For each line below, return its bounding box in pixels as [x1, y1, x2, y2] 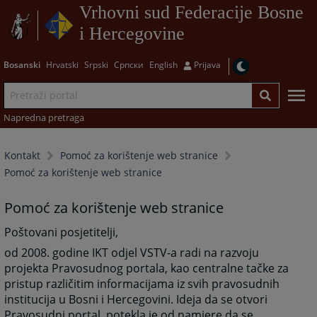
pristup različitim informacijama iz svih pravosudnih [4, 275, 280, 292]
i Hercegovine [79, 23, 185, 45]
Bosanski [3, 58, 40, 71]
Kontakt [4, 149, 41, 163]
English [149, 58, 178, 71]
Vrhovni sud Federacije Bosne [79, 2, 304, 23]
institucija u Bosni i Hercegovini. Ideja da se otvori [4, 291, 268, 307]
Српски [113, 58, 144, 71]
